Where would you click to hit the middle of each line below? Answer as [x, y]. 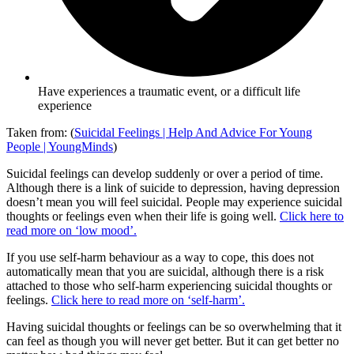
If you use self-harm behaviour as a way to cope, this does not [160, 258]
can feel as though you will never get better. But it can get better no [173, 341]
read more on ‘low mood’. [72, 231]
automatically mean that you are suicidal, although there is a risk [165, 272]
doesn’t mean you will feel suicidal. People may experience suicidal [174, 202]
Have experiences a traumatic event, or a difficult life [169, 92]
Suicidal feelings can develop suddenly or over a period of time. [165, 174]
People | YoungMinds [60, 147]
